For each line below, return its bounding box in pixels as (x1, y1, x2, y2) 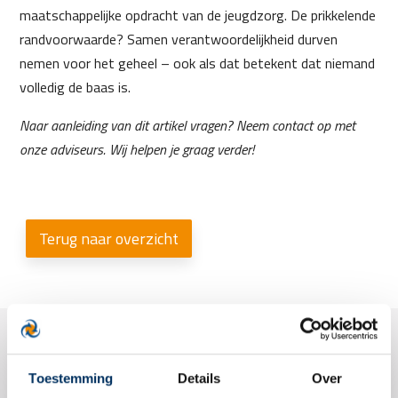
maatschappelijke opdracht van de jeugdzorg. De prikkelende (20, 4, 377, 26)
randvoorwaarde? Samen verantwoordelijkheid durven (20, 28, 338, 50)
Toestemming (28, 370, 114, 386)
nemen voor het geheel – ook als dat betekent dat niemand (20, 52, 376, 74)
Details (177, 370, 221, 386)
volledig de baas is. (20, 76, 131, 98)
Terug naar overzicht (39, 227, 179, 251)
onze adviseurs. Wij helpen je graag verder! (20, 139, 255, 160)
